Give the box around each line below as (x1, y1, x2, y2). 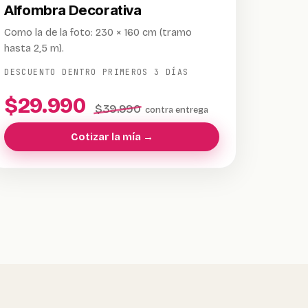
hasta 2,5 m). (4, 42, 65, 54)
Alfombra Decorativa (4, 1, 142, 19)
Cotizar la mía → (70, 131, 153, 143)
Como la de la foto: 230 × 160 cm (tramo (4, 26, 192, 38)
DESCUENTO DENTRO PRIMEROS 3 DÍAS (4, 67, 189, 77)
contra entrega (144, 104, 208, 115)
